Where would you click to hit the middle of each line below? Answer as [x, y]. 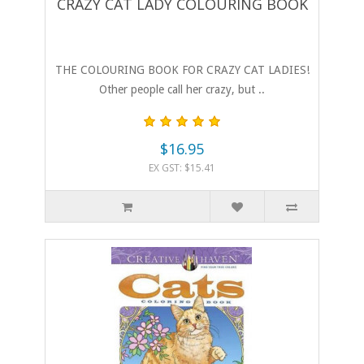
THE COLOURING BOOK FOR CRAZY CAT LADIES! [182, 70]
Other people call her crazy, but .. [182, 90]
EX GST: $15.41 [182, 168]
